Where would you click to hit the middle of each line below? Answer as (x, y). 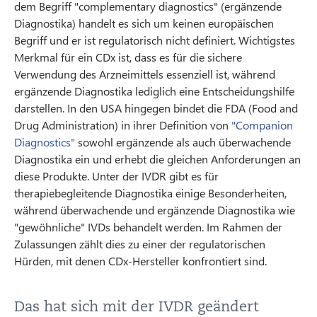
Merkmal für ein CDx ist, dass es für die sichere (128, 57)
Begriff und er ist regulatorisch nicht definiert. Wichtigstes (155, 40)
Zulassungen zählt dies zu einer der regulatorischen (140, 243)
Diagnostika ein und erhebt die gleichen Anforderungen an (157, 158)
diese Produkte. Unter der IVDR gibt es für (116, 175)
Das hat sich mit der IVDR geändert (137, 306)
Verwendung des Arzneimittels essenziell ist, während (145, 74)
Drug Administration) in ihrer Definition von (123, 125)
